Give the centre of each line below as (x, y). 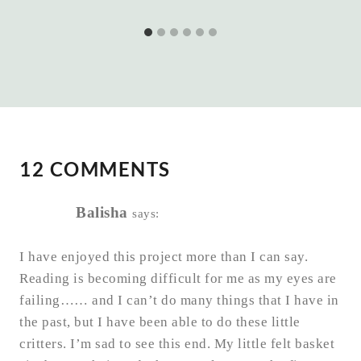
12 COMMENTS (95, 169)
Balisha (102, 213)
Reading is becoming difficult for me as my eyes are (178, 279)
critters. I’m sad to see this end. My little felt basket (177, 344)
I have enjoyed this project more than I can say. (164, 257)
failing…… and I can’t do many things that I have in (179, 301)
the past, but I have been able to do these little (160, 322)
